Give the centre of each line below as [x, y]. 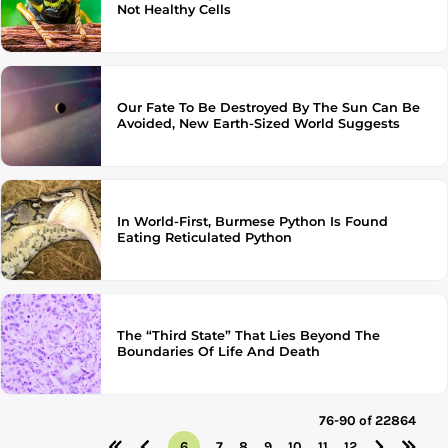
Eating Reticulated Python [204, 237]
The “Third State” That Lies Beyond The [248, 335]
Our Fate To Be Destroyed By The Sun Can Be [268, 107]
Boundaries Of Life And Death [218, 351]
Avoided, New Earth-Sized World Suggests [258, 123]
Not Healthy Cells [174, 9]
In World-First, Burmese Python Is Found [252, 221]
